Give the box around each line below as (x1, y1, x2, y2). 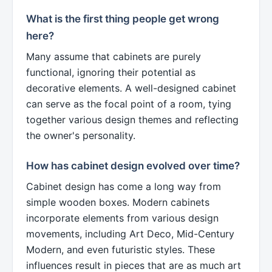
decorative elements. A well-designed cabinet (26, 81, 236, 94)
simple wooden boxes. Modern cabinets (26, 196, 209, 209)
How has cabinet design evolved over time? (26, 160, 240, 172)
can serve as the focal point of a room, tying (26, 97, 231, 110)
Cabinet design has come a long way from (26, 180, 221, 193)
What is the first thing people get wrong (26, 12, 219, 25)
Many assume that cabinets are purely (26, 50, 201, 63)
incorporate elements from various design (26, 212, 219, 225)
